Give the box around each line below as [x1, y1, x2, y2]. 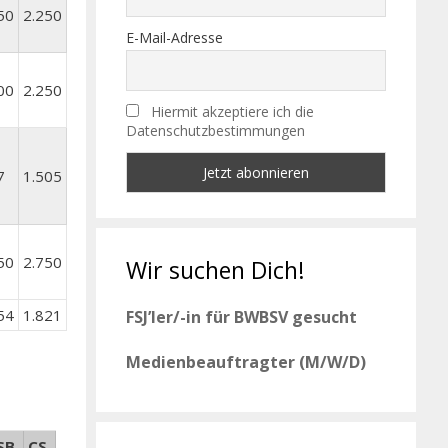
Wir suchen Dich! [126, 253, 305, 286]
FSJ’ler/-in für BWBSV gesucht [126, 305, 357, 328]
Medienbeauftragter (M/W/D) [126, 350, 366, 373]
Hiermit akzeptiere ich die [150, 102, 314, 122]
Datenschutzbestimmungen [126, 121, 305, 141]
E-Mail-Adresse [126, 27, 223, 47]
